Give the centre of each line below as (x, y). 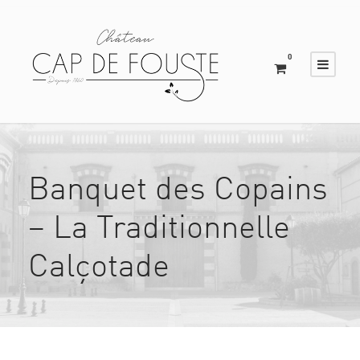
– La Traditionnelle (159, 229)
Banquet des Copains (178, 191)
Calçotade (99, 268)
